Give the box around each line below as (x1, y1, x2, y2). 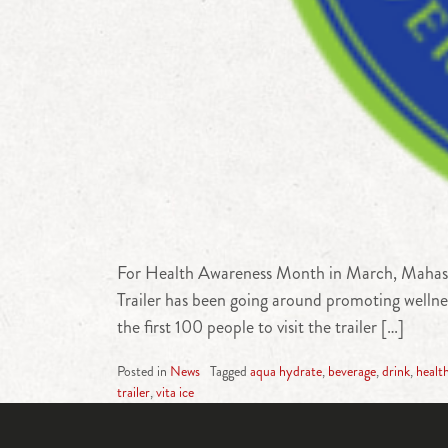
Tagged (210, 360, 250, 381)
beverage (328, 360, 376, 381)
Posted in (117, 360, 170, 381)
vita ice (156, 381, 194, 402)
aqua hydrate (250, 360, 322, 381)
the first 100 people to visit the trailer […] (117, 313, 404, 340)
